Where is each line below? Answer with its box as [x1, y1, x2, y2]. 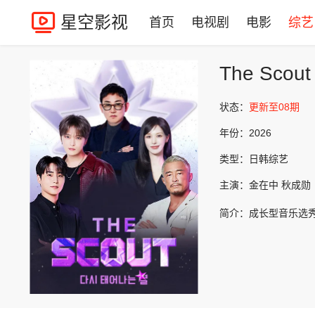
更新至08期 [249, 101, 300, 112]
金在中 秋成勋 [249, 179, 311, 191]
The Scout [219, 63, 311, 84]
